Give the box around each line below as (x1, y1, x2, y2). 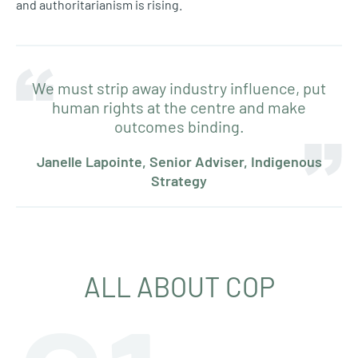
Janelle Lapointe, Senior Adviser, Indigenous (36, 152, 322, 170)
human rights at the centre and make (52, 97, 306, 117)
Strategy (151, 171, 207, 189)
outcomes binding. (113, 116, 245, 136)
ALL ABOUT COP (83, 269, 275, 303)
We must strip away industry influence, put (32, 78, 326, 97)
